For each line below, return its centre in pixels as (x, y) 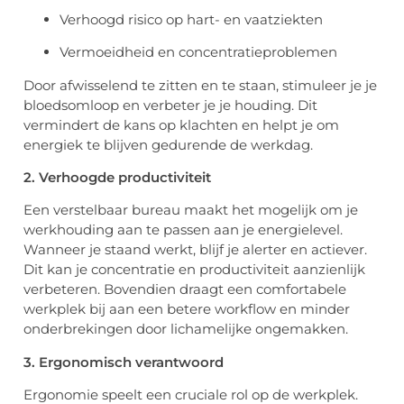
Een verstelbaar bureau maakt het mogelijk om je (191, 210)
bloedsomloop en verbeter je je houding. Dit (170, 105)
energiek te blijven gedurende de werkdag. (168, 144)
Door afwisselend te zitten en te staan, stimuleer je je (200, 85)
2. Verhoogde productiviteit (117, 177)
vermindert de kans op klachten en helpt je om (181, 124)
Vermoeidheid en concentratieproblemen (198, 52)
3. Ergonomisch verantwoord (124, 362)
